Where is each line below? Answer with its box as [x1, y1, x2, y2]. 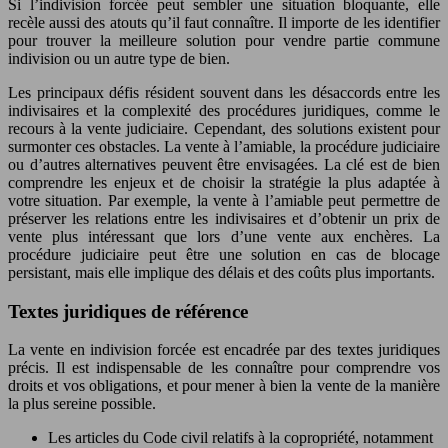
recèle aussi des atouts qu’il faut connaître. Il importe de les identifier [8, 14, 440, 31]
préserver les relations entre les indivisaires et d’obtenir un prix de [8, 210, 440, 227]
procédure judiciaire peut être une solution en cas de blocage [8, 246, 440, 263]
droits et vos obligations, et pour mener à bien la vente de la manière [8, 377, 440, 395]
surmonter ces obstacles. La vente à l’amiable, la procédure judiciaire [8, 138, 440, 155]
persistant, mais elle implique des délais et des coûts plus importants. [8, 264, 435, 281]
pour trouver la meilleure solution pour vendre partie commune [8, 32, 440, 49]
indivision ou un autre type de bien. [8, 50, 230, 67]
